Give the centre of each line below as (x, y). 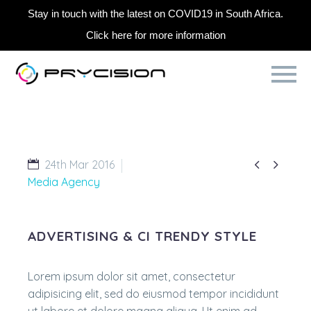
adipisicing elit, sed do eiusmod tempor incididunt (153, 294)
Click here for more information (155, 35)
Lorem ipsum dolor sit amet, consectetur (132, 276)
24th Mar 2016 (79, 165)
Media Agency (64, 182)
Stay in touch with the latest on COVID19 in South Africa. (155, 14)
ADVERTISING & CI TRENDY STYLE (142, 236)
